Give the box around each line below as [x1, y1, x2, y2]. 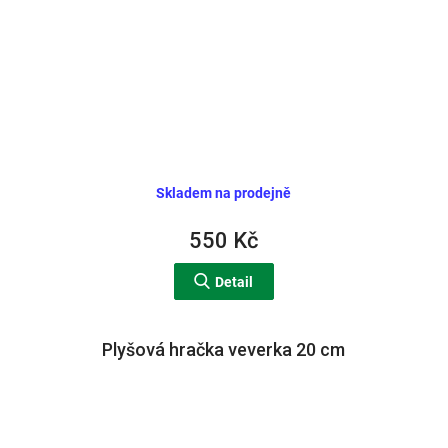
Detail [215, 274, 254, 291]
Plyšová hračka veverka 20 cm [102, 339, 346, 361]
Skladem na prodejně [156, 184, 292, 201]
